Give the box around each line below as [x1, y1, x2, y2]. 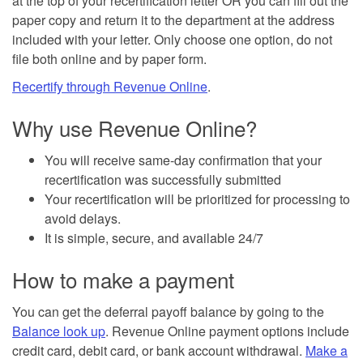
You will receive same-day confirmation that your [45, 150, 322, 169]
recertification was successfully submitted [45, 169, 281, 189]
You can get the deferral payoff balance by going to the [12, 301, 324, 321]
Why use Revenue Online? [12, 112, 257, 143]
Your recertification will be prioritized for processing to [45, 189, 350, 208]
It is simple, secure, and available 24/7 [45, 228, 263, 247]
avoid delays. [45, 208, 121, 228]
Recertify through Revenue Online [12, 76, 207, 96]
